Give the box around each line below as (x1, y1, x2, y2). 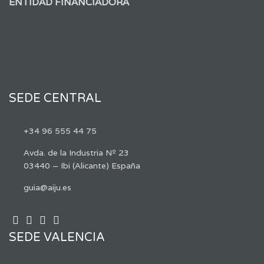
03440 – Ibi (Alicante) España (24, 160, 140, 171)
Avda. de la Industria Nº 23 (24, 147, 129, 158)
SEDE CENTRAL (9, 91, 101, 105)
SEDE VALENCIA (9, 230, 105, 245)
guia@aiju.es (24, 181, 71, 193)
